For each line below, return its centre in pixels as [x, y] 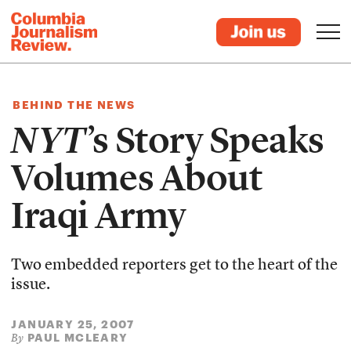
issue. [31, 285]
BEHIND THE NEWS [74, 105]
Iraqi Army [99, 215]
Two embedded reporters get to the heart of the [175, 266]
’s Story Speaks [205, 140]
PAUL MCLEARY [78, 337]
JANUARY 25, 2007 [73, 324]
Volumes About [137, 178]
